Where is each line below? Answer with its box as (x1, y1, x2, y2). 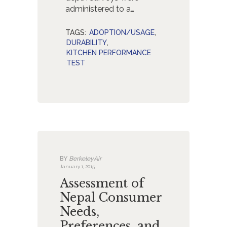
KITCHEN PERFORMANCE (66, 49, 152, 57)
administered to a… (65, 4, 134, 14)
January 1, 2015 (60, 163, 95, 169)
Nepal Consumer (60, 190, 162, 205)
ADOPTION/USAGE (89, 28, 155, 37)
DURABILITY (66, 39, 107, 47)
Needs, (60, 204, 100, 219)
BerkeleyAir (67, 155, 102, 162)
